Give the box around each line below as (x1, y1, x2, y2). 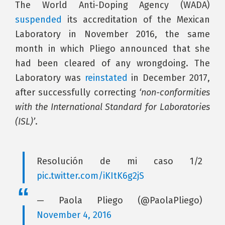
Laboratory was (15, 72, 85, 83)
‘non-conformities (139, 87, 210, 98)
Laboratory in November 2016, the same (15, 29, 210, 40)
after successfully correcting (15, 87, 139, 98)
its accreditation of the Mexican (62, 14, 210, 25)
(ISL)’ (15, 116, 35, 127)
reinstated (84, 72, 128, 83)
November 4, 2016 (37, 209, 111, 220)
